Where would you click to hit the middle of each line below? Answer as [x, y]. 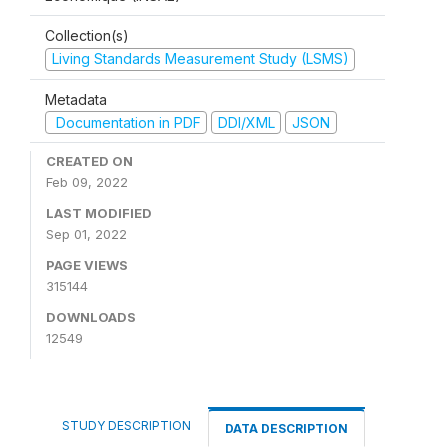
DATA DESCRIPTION [286, 428]
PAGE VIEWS [87, 265]
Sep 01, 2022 [86, 234]
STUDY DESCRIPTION [126, 425]
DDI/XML [246, 122]
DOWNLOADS [91, 317]
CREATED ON [89, 161]
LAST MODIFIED [99, 213]
